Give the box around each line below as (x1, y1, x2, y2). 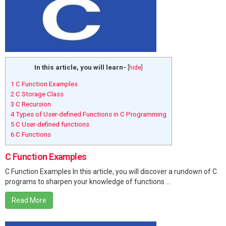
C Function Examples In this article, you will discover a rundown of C (5, 167, 217, 176)
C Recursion (14, 100, 51, 108)
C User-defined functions (14, 121, 89, 129)
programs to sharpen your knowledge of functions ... (5, 178, 171, 186)
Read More (12, 196, 46, 205)
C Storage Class (14, 90, 64, 98)
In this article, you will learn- (34, 64, 126, 71)
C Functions (14, 131, 51, 139)
